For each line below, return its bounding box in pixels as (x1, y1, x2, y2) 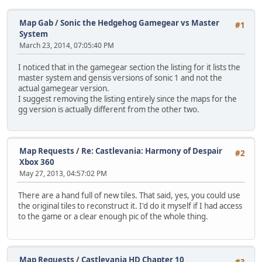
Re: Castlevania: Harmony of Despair (81, 145, 222, 156)
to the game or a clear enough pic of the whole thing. (18, 211, 208, 222)
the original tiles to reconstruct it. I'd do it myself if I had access (18, 200, 242, 211)
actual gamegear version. (18, 83, 109, 94)
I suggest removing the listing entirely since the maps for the (18, 94, 237, 105)
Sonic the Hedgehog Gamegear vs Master (60, 18, 219, 28)
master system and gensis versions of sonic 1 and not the (18, 73, 222, 84)
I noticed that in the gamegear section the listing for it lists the (18, 62, 240, 73)
